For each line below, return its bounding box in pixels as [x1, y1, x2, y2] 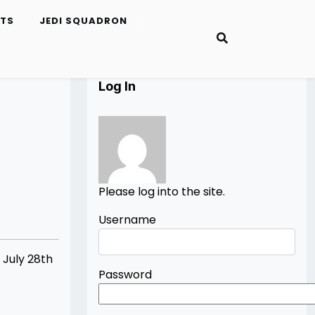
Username [98, 212, 156, 228]
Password [98, 266, 152, 283]
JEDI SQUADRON [39, 14, 127, 28]
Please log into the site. [98, 184, 225, 200]
